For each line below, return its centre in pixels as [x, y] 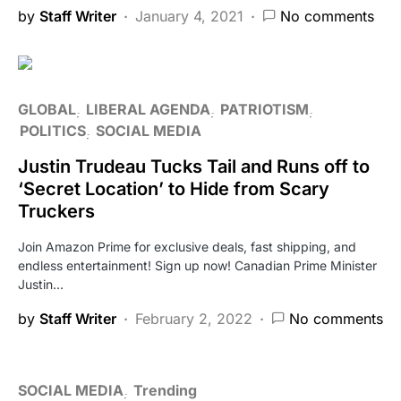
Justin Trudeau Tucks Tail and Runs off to [194, 167]
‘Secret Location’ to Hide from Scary [174, 189]
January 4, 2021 [189, 17]
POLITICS [53, 131]
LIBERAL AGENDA [148, 110]
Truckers [56, 212]
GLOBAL [47, 110]
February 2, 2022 [194, 319]
